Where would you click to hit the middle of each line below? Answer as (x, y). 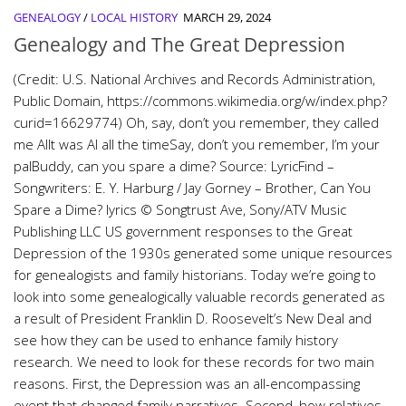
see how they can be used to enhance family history (176, 340)
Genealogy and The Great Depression (179, 45)
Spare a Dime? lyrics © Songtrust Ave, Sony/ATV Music (180, 210)
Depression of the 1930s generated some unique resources (203, 253)
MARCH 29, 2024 (227, 18)
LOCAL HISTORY (134, 18)
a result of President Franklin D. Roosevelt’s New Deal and (193, 319)
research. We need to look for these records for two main (194, 362)
